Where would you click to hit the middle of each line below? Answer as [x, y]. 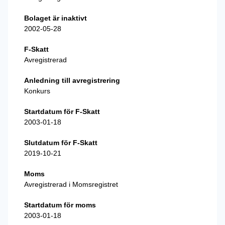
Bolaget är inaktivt [55, 18]
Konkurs [37, 91]
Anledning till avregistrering [72, 80]
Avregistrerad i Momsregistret [71, 184]
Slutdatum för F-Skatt [61, 142]
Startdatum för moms [60, 205]
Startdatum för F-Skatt [62, 111]
